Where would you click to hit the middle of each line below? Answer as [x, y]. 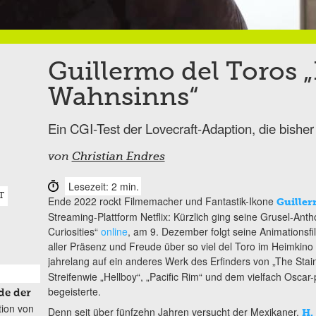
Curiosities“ [74, 231]
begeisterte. [74, 291]
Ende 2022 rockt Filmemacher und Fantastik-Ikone [162, 201]
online [114, 231]
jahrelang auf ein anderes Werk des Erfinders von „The [170, 261]
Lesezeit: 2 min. [103, 186]
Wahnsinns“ [123, 98]
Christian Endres [118, 157]
